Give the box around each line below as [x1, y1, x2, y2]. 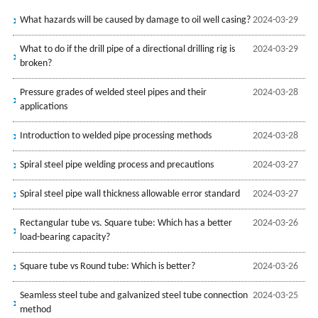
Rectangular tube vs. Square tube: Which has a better [19, 217, 232, 229]
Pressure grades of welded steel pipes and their [19, 87, 207, 98]
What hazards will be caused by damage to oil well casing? [19, 14, 251, 26]
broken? [19, 57, 52, 69]
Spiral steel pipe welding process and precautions [19, 159, 214, 170]
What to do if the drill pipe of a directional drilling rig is [19, 43, 235, 55]
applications [19, 101, 67, 112]
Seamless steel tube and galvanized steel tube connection [19, 290, 248, 301]
